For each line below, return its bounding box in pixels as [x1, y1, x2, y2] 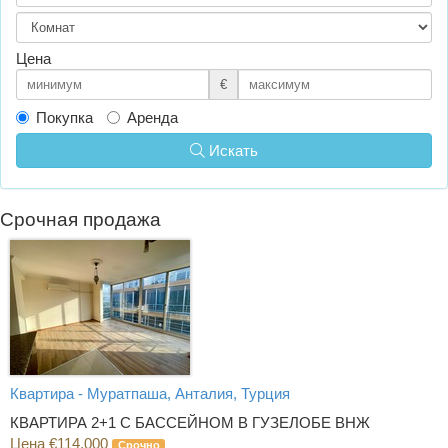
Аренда [127, 108, 178, 126]
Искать [209, 141, 258, 159]
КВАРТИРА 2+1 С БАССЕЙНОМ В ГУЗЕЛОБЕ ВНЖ [10, 414, 370, 431]
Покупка [36, 108, 93, 126]
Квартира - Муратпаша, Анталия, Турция [10, 384, 290, 402]
